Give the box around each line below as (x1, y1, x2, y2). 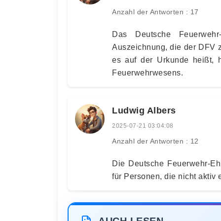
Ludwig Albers (112, 106, 176, 115)
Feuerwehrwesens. (112, 69, 183, 77)
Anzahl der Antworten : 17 (112, 8, 199, 16)
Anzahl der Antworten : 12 (112, 137, 199, 145)
